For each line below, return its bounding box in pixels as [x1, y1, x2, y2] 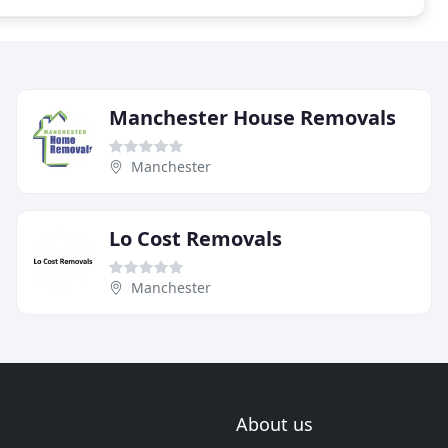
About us [236, 412, 313, 436]
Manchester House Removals [109, 103, 396, 131]
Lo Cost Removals [109, 224, 282, 252]
